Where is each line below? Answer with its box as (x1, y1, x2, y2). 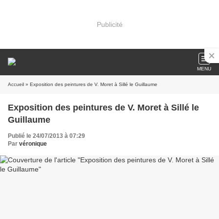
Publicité (96, 20, 123, 28)
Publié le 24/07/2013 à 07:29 (8, 132, 85, 139)
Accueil (8, 82, 24, 87)
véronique (19, 140, 47, 147)
